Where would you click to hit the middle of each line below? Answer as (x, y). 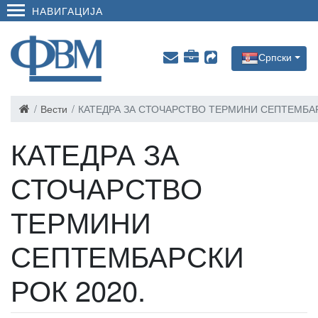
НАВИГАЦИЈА (67, 10)
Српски (275, 57)
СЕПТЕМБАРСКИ (127, 255)
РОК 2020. (78, 289)
